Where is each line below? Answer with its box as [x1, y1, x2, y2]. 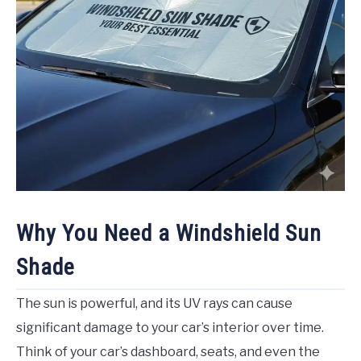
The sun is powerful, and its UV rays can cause [16, 296, 293, 312]
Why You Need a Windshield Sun [16, 219, 322, 247]
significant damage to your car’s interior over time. [16, 320, 324, 336]
